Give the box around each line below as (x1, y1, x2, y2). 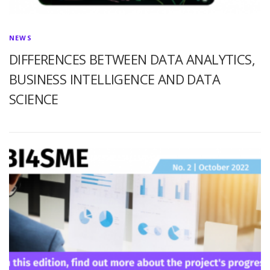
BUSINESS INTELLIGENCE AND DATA (9, 70, 220, 89)
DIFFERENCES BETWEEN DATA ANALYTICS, (9, 50, 255, 69)
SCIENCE (9, 90, 58, 108)
